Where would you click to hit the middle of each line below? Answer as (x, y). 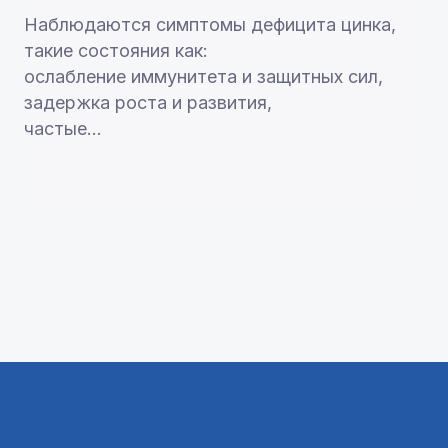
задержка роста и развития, (147, 103)
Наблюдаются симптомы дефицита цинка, (209, 25)
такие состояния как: (118, 51)
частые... (62, 129)
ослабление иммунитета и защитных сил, (203, 77)
